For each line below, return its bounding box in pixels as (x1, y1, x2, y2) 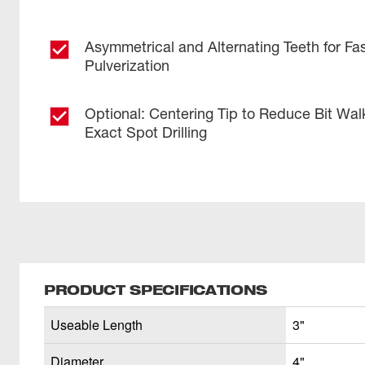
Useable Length (51, 315, 143, 334)
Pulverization (85, 56, 169, 74)
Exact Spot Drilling (85, 123, 207, 141)
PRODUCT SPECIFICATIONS (44, 281, 267, 298)
